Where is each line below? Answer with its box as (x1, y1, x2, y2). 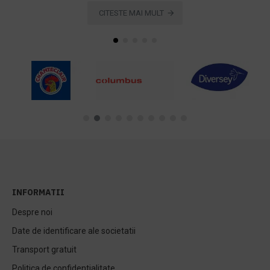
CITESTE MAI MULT (98, 8, 164, 18)
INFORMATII (12, 187, 64, 198)
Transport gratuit (12, 245, 77, 255)
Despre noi (12, 207, 52, 218)
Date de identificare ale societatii (12, 226, 136, 236)
